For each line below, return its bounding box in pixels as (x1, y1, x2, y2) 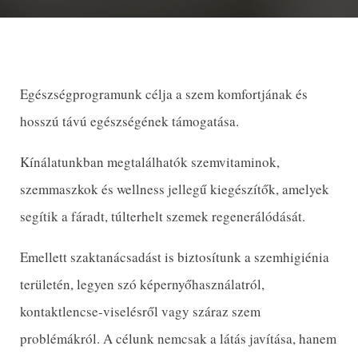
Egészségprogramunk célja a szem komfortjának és (20, 85, 308, 103)
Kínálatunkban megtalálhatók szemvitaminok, (20, 153, 280, 171)
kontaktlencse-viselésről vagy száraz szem (20, 302, 261, 320)
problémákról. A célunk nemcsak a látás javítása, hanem (20, 329, 336, 348)
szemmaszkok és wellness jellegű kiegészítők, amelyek (20, 180, 329, 198)
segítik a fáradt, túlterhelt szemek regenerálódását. (20, 207, 305, 225)
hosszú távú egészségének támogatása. (20, 112, 239, 130)
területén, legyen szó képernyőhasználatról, (20, 275, 265, 293)
